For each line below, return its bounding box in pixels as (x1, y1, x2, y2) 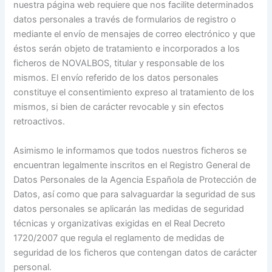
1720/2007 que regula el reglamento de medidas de (13, 232, 225, 243)
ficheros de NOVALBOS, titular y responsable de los (13, 58, 225, 69)
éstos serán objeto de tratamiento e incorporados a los (13, 43, 240, 55)
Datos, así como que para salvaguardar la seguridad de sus (13, 188, 256, 200)
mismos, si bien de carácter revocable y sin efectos (13, 101, 225, 113)
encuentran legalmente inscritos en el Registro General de (13, 159, 251, 171)
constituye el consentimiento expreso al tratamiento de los (13, 87, 255, 98)
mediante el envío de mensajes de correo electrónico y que (13, 29, 256, 40)
